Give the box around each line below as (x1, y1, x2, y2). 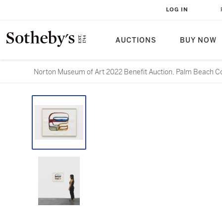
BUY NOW (180, 36, 217, 45)
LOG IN (166, 6, 188, 13)
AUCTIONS (115, 36, 156, 45)
